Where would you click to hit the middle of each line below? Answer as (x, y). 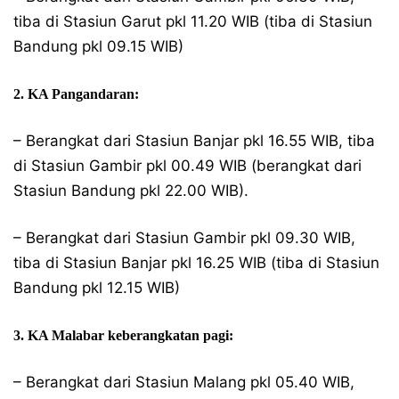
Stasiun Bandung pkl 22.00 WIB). (131, 190)
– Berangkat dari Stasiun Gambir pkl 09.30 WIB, (184, 237)
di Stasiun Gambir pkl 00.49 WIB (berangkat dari (187, 165)
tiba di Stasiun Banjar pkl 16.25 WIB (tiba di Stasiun (196, 262)
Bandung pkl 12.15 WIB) (97, 287)
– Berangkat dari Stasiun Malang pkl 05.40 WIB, (184, 382)
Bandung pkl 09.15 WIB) (98, 46)
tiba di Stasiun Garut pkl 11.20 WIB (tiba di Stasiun (193, 21)
